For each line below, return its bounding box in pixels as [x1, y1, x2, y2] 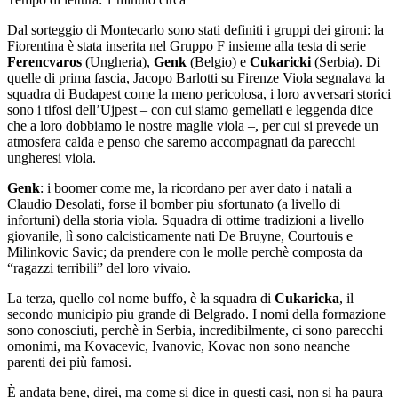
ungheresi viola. [7, 149, 96, 165]
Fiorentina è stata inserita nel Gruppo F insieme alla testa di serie [7, 37, 366, 53]
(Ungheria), [82, 53, 154, 69]
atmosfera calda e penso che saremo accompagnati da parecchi [7, 133, 355, 149]
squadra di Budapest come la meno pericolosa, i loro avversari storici [7, 85, 391, 101]
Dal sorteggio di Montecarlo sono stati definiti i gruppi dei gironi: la [7, 21, 384, 37]
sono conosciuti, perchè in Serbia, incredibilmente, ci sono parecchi [7, 322, 383, 338]
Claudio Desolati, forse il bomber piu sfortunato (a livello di [7, 195, 340, 211]
